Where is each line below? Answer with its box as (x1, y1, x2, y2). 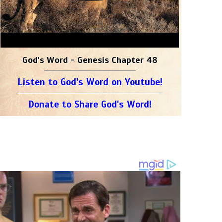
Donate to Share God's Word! (28, 99, 152, 110)
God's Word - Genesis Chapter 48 (22, 55, 158, 65)
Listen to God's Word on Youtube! (17, 76, 163, 88)
